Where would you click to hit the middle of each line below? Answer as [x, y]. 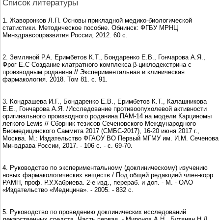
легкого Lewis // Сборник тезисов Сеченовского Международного [99, 123]
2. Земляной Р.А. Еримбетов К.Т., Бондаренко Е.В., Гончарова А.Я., [104, 57]
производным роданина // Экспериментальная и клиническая [94, 72]
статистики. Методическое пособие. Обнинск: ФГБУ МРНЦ [90, 27]
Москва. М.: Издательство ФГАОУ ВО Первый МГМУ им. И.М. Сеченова [110, 138]
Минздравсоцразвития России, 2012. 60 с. [65, 35]
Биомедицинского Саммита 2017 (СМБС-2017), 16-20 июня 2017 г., [101, 131]
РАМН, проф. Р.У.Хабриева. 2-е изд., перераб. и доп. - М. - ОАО [98, 182]
